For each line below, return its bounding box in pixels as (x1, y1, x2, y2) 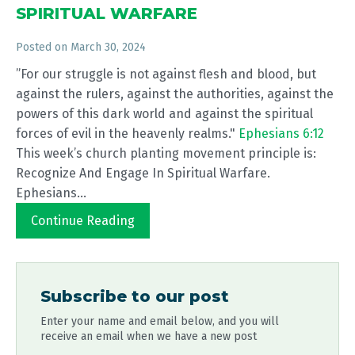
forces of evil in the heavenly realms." (16, 126, 239, 141)
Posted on (16, 40, 71, 54)
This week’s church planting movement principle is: (16, 146, 316, 161)
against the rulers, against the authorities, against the (16, 86, 334, 101)
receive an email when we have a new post (40, 330, 257, 343)
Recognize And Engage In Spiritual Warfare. (16, 166, 270, 181)
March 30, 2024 (71, 40, 146, 54)
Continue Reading (31, 213, 135, 228)
